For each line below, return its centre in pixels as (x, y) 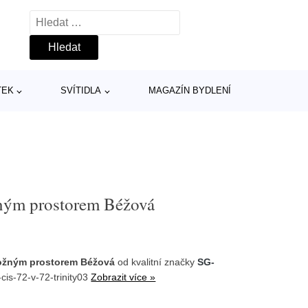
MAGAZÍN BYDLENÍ (190, 90)
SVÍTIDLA (81, 90)
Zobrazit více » (123, 277)
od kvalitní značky (156, 262)
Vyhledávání (60, 19)
